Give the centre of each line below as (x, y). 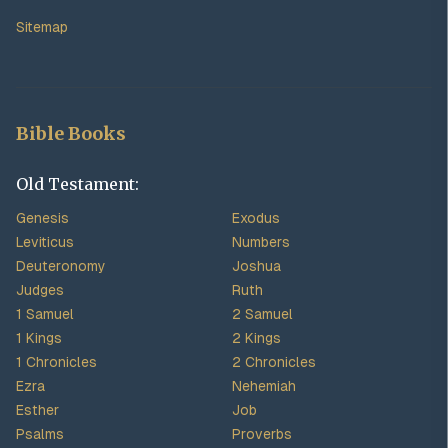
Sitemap (42, 27)
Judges (40, 290)
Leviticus (45, 242)
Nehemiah (264, 386)
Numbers (261, 242)
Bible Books (71, 133)
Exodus (256, 218)
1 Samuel (45, 314)
